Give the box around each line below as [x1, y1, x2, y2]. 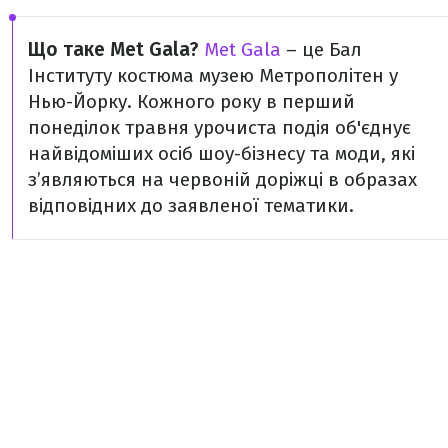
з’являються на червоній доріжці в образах [28, 167, 417, 191]
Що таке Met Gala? [28, 37, 199, 61]
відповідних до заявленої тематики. [28, 193, 354, 217]
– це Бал [281, 37, 362, 61]
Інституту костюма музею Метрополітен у [28, 63, 398, 87]
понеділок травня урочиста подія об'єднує [28, 115, 411, 139]
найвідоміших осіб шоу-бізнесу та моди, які [28, 141, 415, 165]
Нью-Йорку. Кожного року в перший [28, 89, 355, 113]
